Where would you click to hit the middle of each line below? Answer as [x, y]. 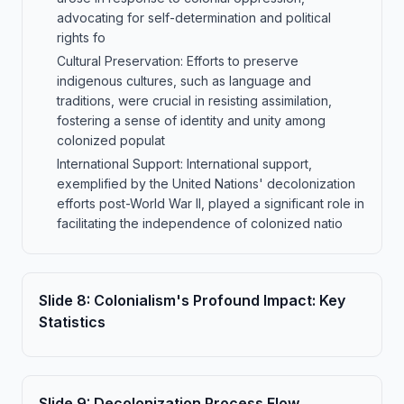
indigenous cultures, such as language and [184, 81]
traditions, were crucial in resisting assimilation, [194, 101]
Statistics [72, 322]
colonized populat [111, 140]
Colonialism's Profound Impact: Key [220, 300]
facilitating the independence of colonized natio [200, 223]
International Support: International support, [184, 164]
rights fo [81, 37]
